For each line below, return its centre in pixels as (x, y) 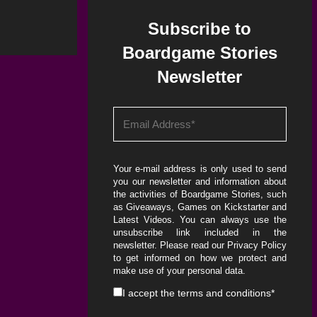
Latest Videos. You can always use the (200, 220)
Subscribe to (200, 29)
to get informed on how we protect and (200, 258)
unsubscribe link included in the (200, 232)
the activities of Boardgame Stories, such (200, 194)
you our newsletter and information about (200, 181)
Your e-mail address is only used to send (200, 169)
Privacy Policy (257, 245)
